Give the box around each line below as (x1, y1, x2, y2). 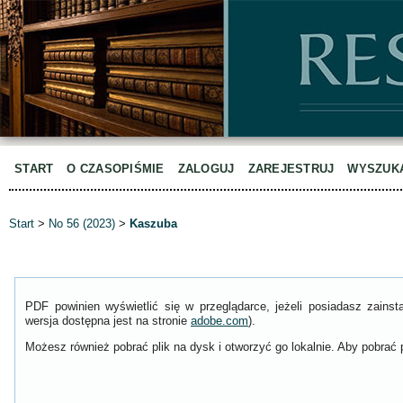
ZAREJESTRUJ (247, 162, 335, 175)
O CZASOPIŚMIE (67, 162, 165, 175)
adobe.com (191, 314, 248, 328)
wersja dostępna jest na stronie (25, 314, 191, 328)
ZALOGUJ (177, 162, 235, 175)
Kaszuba (130, 217, 177, 231)
